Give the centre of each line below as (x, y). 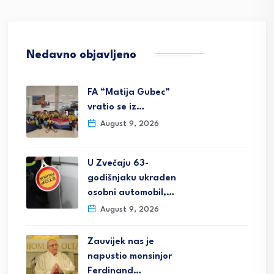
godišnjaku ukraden (132, 179)
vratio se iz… (116, 108)
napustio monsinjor (130, 257)
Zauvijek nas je (121, 242)
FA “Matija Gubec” (129, 93)
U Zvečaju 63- (118, 164)
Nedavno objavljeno (81, 55)
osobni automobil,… (131, 193)
